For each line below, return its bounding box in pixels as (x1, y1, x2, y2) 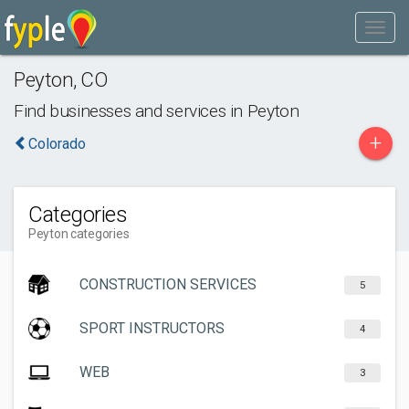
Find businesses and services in (14, 100, 247, 121)
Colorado (28, 135, 86, 152)
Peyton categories (28, 226, 130, 241)
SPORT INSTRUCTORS (79, 320, 225, 337)
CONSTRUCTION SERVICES (79, 276, 257, 293)
